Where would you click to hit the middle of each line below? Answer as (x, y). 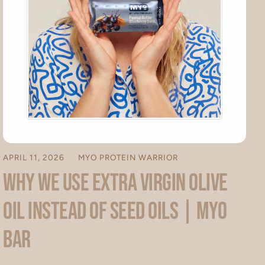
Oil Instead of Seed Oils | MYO (115, 211)
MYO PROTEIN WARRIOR (128, 157)
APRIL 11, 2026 (35, 157)
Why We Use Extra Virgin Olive (115, 183)
